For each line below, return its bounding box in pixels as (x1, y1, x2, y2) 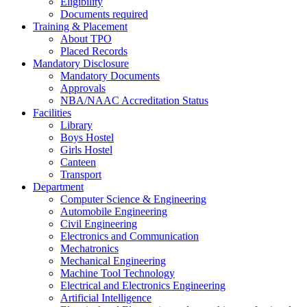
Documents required (60, 8, 148, 20)
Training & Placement (33, 20, 127, 32)
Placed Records (60, 45, 127, 57)
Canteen (60, 156, 96, 168)
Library (60, 119, 93, 131)
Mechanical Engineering (60, 254, 166, 267)
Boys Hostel (60, 131, 114, 143)
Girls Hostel (60, 143, 112, 156)
